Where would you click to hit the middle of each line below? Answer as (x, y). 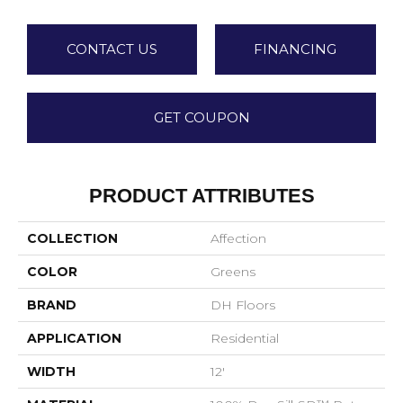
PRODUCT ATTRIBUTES (201, 196)
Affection (238, 239)
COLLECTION (72, 239)
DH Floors (243, 305)
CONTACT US (112, 49)
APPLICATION (74, 339)
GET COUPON (201, 118)
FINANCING (296, 49)
